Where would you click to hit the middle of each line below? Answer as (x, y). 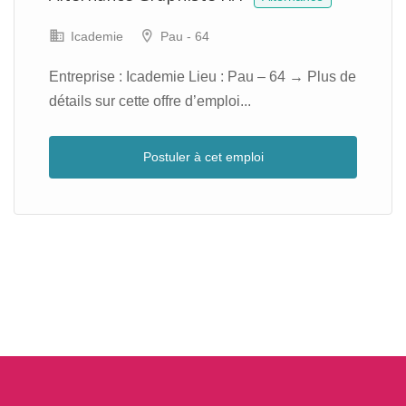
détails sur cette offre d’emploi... (150, 101)
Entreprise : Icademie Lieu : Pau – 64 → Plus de (203, 77)
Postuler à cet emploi (203, 157)
